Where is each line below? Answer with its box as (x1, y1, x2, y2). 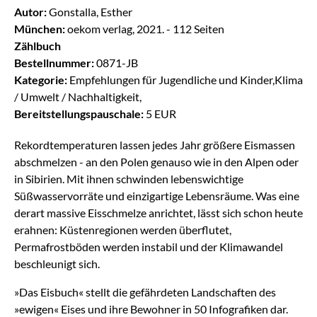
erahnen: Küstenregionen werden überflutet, (14, 223, 231, 236)
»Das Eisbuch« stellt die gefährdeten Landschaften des (14, 285, 276, 299)
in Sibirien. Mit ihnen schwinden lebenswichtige (14, 172, 243, 185)
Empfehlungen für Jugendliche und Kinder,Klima (67, 73, 303, 86)
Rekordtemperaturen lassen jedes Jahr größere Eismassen (14, 138, 295, 151)
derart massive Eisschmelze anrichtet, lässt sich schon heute (14, 206, 303, 219)
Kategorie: (14, 73, 67, 86)
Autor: (14, 5, 47, 18)
